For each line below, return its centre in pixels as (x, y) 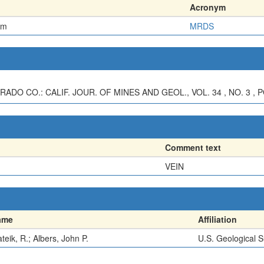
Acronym (208, 7)
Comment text (193, 147)
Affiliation (217, 219)
